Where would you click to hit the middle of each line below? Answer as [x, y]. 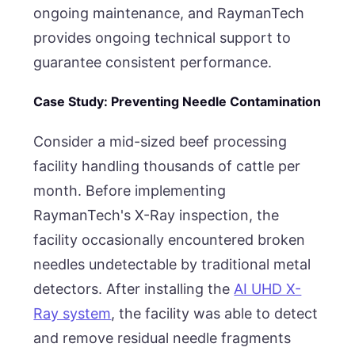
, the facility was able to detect [215, 313]
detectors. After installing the [134, 288]
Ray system [73, 313]
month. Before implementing [130, 190]
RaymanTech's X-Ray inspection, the [157, 215]
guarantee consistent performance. [155, 62]
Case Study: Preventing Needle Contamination [177, 102]
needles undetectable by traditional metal [172, 264]
